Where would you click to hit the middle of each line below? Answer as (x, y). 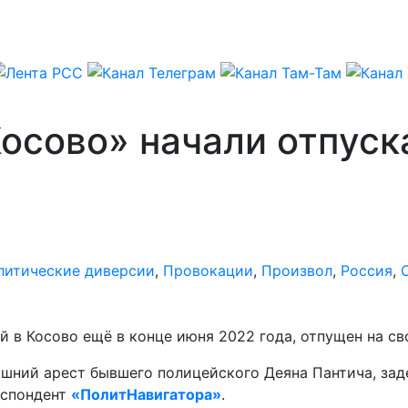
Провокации (208, 270)
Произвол (297, 270)
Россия (367, 270)
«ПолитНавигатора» (146, 394)
